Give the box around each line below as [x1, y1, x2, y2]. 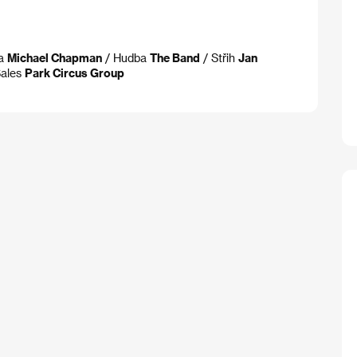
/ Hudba [102, 51, 150, 65]
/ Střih [200, 51, 238, 65]
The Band [150, 51, 200, 65]
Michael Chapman [7, 51, 102, 65]
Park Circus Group [25, 66, 124, 80]
